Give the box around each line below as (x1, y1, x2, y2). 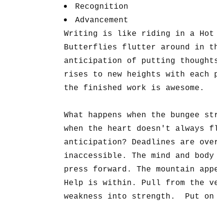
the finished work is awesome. (64, 84, 204, 93)
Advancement (75, 16, 128, 25)
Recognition (75, 2, 128, 11)
